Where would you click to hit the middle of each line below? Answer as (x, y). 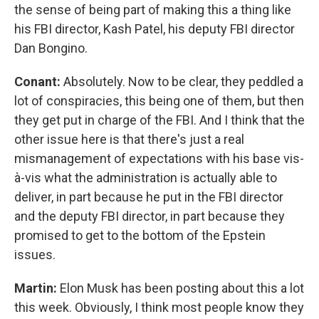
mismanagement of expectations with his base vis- (159, 158)
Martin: (37, 288)
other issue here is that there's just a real (129, 139)
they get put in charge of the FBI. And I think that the (159, 120)
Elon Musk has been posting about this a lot (182, 288)
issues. (35, 255)
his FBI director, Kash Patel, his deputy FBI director (155, 29)
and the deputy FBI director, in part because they (150, 216)
